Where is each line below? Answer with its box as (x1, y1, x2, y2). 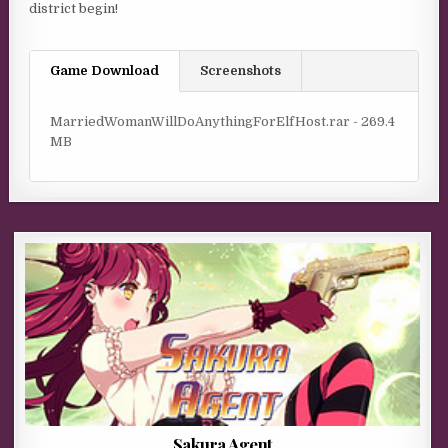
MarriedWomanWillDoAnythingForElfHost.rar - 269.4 (50, 113, 396, 129)
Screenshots (200, 62, 282, 78)
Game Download (50, 62, 160, 78)
